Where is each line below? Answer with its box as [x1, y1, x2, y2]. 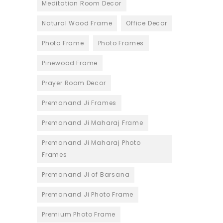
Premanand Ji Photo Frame [42, 190, 134, 199]
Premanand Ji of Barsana [42, 170, 130, 179]
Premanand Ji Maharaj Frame [42, 118, 143, 127]
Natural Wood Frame [42, 19, 112, 28]
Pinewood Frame [42, 59, 98, 68]
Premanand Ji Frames [42, 99, 117, 108]
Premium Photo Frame [42, 210, 116, 219]
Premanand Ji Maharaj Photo [42, 138, 141, 147]
